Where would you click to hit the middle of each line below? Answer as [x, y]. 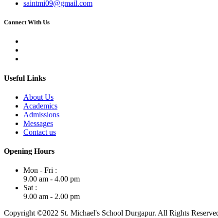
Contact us [40, 132]
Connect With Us [27, 22]
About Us [38, 97]
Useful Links [25, 78]
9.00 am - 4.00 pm [52, 179]
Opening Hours [29, 151]
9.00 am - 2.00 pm [52, 197]
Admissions [41, 114]
